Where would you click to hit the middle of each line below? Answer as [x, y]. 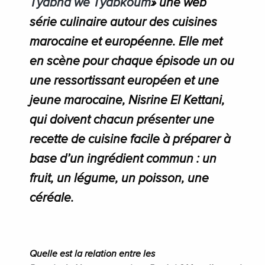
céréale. [52, 198]
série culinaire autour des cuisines [123, 22]
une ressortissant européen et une [124, 81]
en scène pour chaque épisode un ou [132, 62]
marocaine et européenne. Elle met [126, 42]
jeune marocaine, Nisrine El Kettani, [127, 101]
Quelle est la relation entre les [92, 254]
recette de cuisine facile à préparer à [130, 140]
